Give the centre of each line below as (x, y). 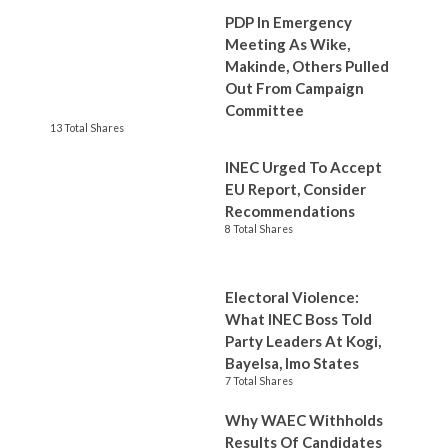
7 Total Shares (259, 381)
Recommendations (290, 211)
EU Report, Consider (295, 189)
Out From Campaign (294, 88)
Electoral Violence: (292, 297)
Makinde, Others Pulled (307, 66)
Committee (264, 110)
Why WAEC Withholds (304, 420)
